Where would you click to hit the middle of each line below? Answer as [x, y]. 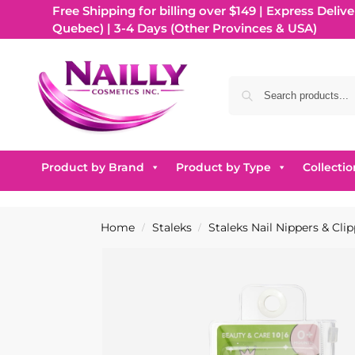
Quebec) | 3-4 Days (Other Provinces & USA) [184, 28]
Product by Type [223, 167]
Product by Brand [92, 167]
